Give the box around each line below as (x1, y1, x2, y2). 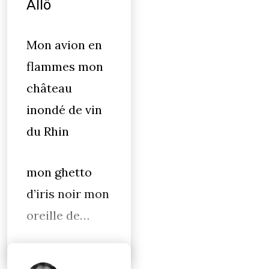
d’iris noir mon (26, 186, 109, 201)
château (26, 80, 72, 95)
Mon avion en (26, 37, 102, 52)
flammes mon (26, 59, 103, 74)
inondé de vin (26, 102, 102, 117)
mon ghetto (26, 165, 92, 180)
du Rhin (26, 124, 72, 139)
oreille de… (26, 208, 89, 223)
